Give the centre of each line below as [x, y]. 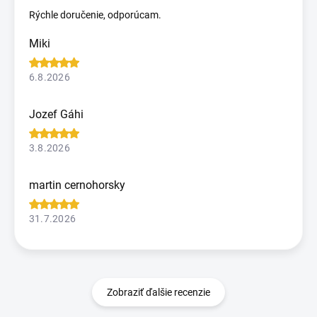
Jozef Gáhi [56, 114]
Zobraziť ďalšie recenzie [158, 292]
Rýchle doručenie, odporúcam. [95, 15]
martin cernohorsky [77, 185]
